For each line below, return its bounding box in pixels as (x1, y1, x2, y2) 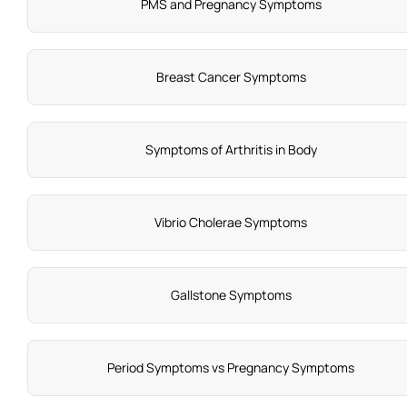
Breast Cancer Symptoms (155, 68, 306, 86)
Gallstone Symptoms (170, 286, 292, 304)
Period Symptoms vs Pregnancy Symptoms (107, 359, 354, 377)
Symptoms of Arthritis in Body (144, 141, 317, 159)
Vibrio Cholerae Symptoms (154, 213, 307, 232)
